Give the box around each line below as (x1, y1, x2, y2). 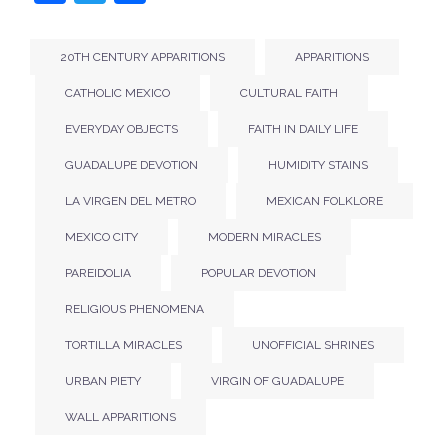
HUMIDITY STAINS (268, 158, 368, 173)
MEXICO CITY (65, 230, 138, 245)
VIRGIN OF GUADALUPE (211, 374, 344, 389)
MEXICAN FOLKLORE (266, 194, 383, 209)
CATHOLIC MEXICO (65, 86, 170, 101)
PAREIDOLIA (65, 266, 131, 281)
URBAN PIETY (65, 374, 141, 389)
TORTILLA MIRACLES (65, 338, 182, 353)
